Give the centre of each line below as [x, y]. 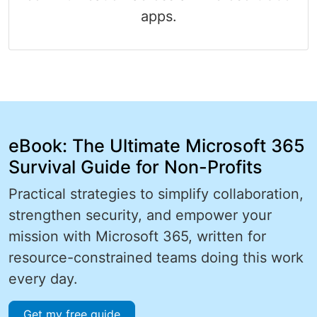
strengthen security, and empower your [140, 215]
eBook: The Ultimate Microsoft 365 [157, 145]
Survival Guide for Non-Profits [136, 167]
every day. [43, 278]
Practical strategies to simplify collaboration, [156, 194]
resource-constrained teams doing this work [156, 257]
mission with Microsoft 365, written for [137, 236]
